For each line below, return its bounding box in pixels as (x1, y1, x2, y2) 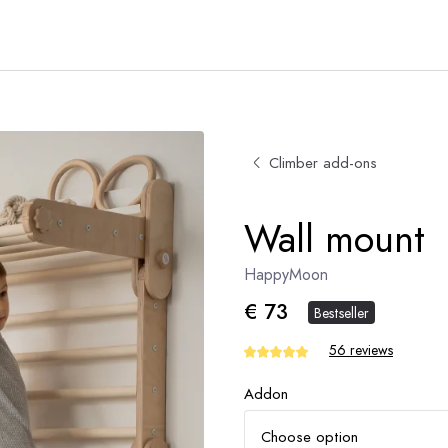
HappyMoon (244, 263, 328, 286)
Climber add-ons (269, 151, 377, 174)
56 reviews (329, 340, 393, 360)
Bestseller (314, 302, 370, 323)
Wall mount (244, 211, 425, 266)
